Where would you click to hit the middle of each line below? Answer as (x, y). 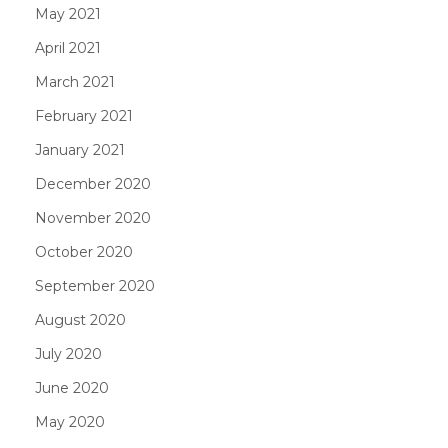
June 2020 (72, 387)
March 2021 (75, 81)
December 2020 (93, 183)
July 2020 (68, 353)
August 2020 (80, 319)
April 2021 (68, 47)
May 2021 (68, 13)
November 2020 (93, 217)
